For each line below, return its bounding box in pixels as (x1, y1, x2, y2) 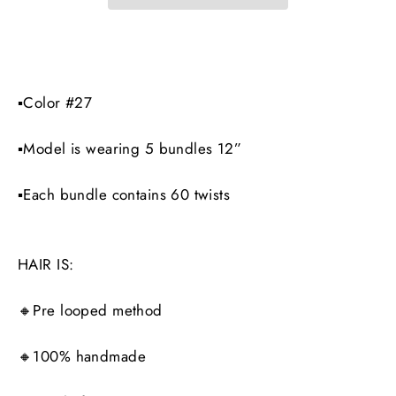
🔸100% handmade (18, 345, 151, 367)
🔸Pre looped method (18, 299, 163, 321)
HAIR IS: (18, 253, 74, 275)
